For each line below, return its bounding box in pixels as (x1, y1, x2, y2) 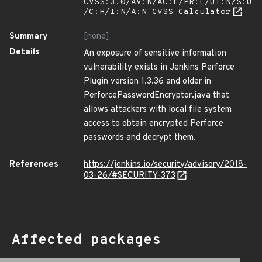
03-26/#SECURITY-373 (84, 170, 175, 181)
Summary (9, 31, 48, 42)
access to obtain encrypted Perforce (84, 118, 223, 129)
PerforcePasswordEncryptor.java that (84, 90, 229, 101)
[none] (84, 31, 109, 42)
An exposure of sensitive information (84, 48, 226, 59)
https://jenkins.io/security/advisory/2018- (84, 159, 247, 170)
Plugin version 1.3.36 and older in (84, 76, 211, 87)
